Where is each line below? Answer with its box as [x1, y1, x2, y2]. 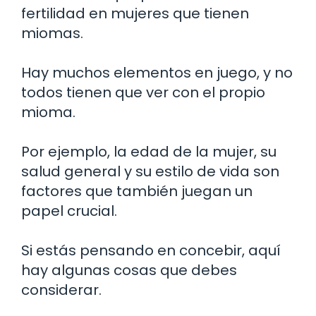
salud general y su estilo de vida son [21, 161, 279, 181]
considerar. [21, 279, 102, 300]
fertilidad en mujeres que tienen [21, 3, 249, 23]
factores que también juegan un [21, 181, 253, 201]
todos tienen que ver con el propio [21, 82, 265, 102]
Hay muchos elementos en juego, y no [21, 62, 293, 83]
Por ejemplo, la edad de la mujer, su [21, 141, 276, 162]
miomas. [21, 23, 83, 43]
